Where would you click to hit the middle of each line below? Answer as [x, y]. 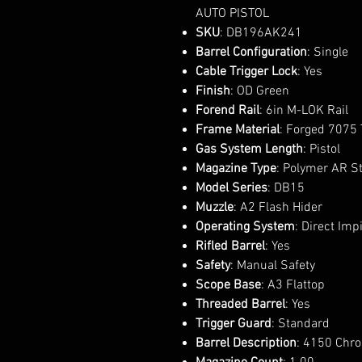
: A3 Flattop [293, 285]
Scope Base [228, 285]
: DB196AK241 [261, 33]
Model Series [232, 188]
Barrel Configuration [251, 52]
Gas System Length [249, 149]
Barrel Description [246, 343]
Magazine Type [236, 168]
